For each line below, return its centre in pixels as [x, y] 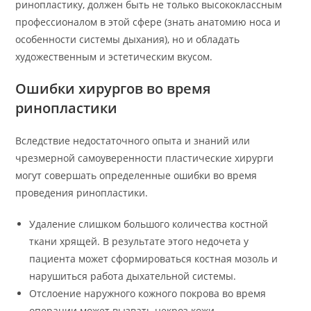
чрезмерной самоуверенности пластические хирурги [145, 158]
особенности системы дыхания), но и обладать [128, 39]
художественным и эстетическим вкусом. [114, 56]
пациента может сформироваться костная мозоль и [154, 258]
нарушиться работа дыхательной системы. [133, 276]
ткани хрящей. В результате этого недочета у [139, 241]
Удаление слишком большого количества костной [149, 224]
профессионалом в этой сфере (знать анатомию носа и [148, 22]
